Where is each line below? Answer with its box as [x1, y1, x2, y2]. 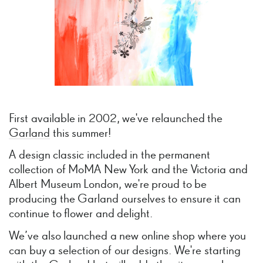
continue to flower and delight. [9, 208, 153, 221]
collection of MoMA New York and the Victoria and [9, 164, 248, 177]
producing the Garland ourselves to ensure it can [9, 193, 241, 206]
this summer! [50, 127, 112, 140]
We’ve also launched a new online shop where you [9, 230, 246, 242]
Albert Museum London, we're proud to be [9, 178, 207, 191]
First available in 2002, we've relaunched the [9, 112, 223, 125]
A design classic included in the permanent [9, 149, 211, 162]
